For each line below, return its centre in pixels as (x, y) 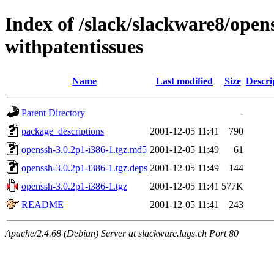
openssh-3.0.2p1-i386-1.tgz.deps (84, 168)
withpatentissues (74, 47)
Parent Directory (53, 113)
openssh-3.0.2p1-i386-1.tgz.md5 (84, 149)
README (43, 204)
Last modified (184, 81)
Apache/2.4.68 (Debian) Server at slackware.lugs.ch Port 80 (122, 233)
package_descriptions (63, 131)
